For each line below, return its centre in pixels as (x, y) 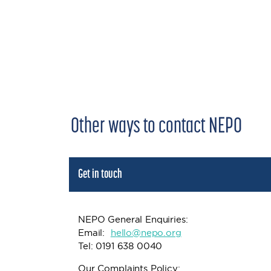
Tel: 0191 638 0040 (122, 246)
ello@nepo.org (149, 233)
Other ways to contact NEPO (156, 127)
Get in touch (100, 175)
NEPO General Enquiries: (133, 219)
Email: (94, 233)
